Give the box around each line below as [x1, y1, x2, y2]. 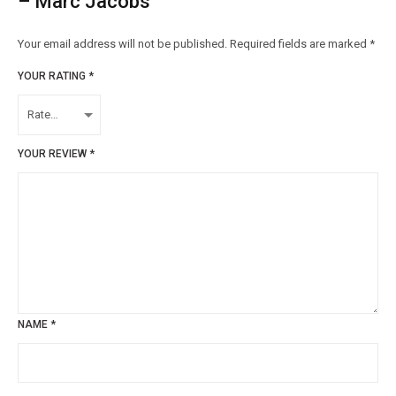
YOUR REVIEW [18, 148, 89, 161]
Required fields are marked [230, 37, 369, 51]
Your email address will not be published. [18, 37, 227, 51]
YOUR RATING [18, 70, 88, 83]
